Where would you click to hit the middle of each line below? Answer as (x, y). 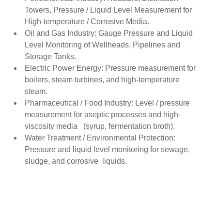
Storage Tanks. (50, 57)
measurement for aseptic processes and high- (102, 115)
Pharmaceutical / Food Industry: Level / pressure (107, 103)
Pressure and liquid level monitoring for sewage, (107, 150)
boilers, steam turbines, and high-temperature (102, 80)
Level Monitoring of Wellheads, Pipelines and (102, 45)
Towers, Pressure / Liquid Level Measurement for (108, 10)
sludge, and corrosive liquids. (76, 161)
